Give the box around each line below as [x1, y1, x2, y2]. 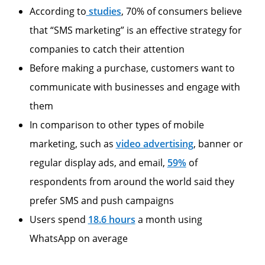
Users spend [29, 212, 88, 226]
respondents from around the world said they [29, 174, 234, 188]
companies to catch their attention [29, 42, 185, 56]
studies [86, 4, 121, 18]
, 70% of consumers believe [121, 4, 242, 18]
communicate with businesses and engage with [29, 80, 240, 93]
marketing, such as [29, 137, 116, 150]
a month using [135, 212, 202, 226]
